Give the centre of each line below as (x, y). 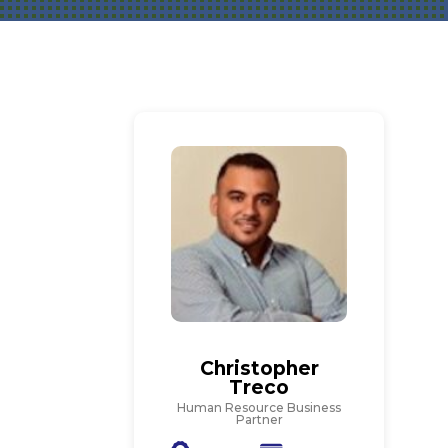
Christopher (259, 369)
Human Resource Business (259, 408)
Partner (259, 420)
